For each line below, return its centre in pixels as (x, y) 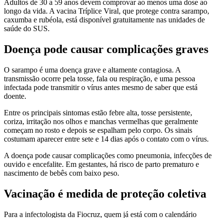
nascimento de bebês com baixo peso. (62, 173)
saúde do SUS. (27, 29)
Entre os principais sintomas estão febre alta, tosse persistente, (98, 113)
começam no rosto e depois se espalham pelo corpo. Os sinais (98, 130)
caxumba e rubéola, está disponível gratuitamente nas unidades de (104, 20)
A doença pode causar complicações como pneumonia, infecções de (108, 156)
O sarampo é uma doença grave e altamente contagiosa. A (92, 70)
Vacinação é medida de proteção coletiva (105, 193)
